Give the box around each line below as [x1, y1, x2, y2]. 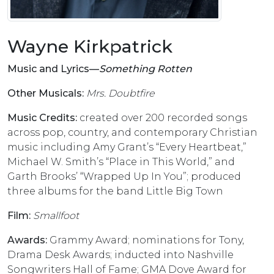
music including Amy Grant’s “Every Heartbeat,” [7, 141, 246, 154]
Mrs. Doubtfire [86, 87, 155, 100]
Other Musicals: [7, 87, 84, 100]
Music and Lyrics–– [7, 63, 99, 75]
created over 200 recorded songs [77, 112, 247, 124]
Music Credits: [7, 112, 77, 124]
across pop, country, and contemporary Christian [7, 127, 257, 139]
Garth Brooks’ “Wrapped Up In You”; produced [7, 171, 241, 183]
